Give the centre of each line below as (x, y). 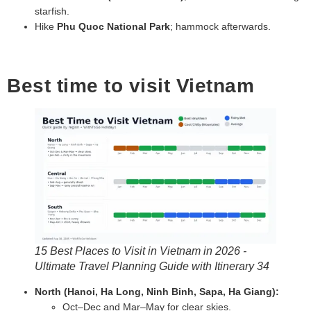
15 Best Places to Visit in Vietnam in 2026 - (141, 251)
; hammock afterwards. (220, 26)
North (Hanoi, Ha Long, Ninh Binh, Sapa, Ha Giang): (157, 291)
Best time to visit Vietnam (131, 85)
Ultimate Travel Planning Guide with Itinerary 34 (152, 266)
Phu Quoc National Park (114, 26)
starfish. (52, 11)
